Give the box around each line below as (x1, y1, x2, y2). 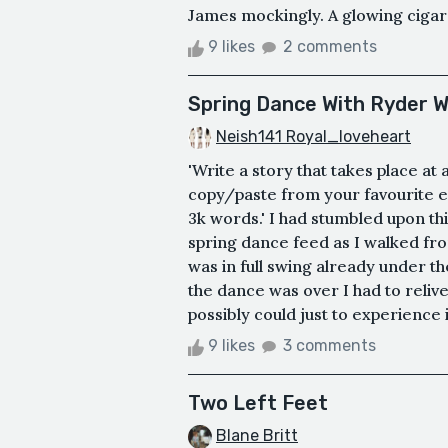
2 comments (283, 37, 377, 57)
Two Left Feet (188, 391, 328, 416)
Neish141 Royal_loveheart (216, 127, 411, 147)
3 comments (283, 336, 376, 356)
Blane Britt (216, 426, 298, 446)
